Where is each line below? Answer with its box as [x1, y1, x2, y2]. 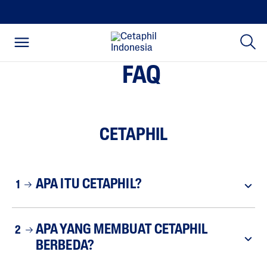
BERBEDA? [36, 240, 94, 253]
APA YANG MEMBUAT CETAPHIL [36, 223, 208, 237]
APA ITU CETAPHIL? [36, 178, 141, 192]
